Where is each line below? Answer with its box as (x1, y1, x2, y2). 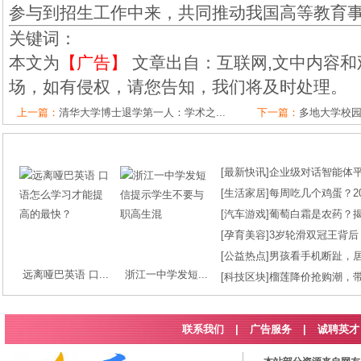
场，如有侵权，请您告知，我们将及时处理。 (9, 77, 347, 96)
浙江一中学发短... (125, 268, 208, 280)
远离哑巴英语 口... (23, 268, 109, 280)
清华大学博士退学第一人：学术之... (59, 106, 226, 118)
